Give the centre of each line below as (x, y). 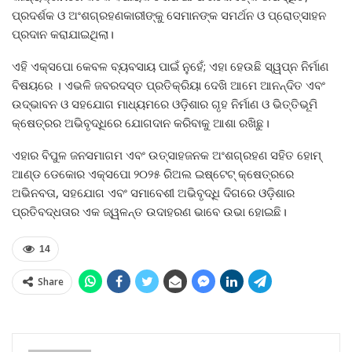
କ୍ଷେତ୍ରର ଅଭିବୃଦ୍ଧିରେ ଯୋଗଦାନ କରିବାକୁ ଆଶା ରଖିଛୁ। (141, 122)
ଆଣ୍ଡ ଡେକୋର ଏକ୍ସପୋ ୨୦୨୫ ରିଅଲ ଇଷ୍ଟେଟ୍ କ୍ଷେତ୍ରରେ (153, 173)
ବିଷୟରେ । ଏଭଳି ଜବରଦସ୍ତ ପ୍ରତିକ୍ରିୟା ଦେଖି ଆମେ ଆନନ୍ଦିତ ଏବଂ (169, 84)
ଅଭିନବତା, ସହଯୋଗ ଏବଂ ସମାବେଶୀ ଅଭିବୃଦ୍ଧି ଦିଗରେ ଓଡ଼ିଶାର (153, 192)
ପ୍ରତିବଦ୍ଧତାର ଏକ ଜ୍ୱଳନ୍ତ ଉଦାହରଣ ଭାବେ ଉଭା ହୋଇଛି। (149, 211)
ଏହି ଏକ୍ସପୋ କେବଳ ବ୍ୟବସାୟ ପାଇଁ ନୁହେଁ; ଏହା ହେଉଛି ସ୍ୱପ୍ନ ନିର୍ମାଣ (170, 66)
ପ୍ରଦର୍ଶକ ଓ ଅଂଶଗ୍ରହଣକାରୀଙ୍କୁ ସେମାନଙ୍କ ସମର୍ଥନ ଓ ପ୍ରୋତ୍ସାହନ (169, 15)
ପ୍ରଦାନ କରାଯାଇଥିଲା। (63, 33)
